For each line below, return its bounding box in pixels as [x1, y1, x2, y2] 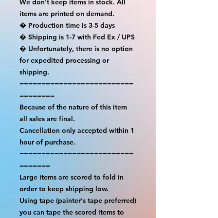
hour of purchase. [19, 137, 75, 146]
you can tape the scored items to [19, 207, 124, 217]
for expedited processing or [19, 55, 109, 65]
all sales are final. [19, 114, 75, 123]
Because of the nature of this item [19, 102, 127, 111]
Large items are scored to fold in [19, 172, 124, 182]
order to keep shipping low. [19, 184, 109, 193]
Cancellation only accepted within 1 [19, 126, 134, 135]
